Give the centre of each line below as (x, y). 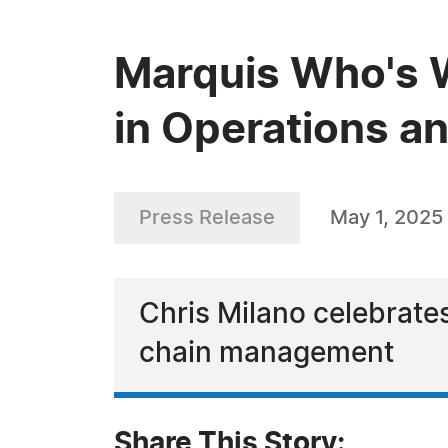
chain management (266, 354)
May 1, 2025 (386, 218)
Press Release (207, 218)
